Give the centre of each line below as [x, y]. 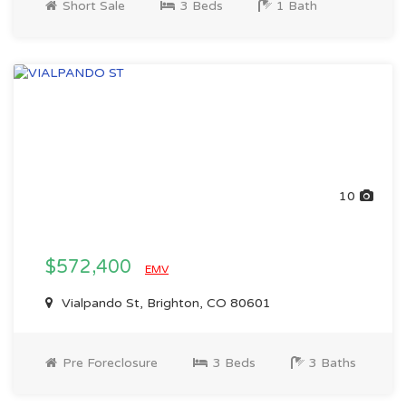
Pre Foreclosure [108, 363]
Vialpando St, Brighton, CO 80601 [164, 303]
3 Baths [331, 363]
